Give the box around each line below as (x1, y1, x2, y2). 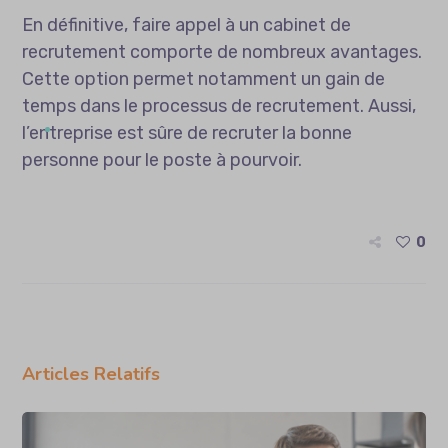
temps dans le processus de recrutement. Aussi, (22, 94, 417, 117)
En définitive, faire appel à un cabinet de (22, 13, 352, 36)
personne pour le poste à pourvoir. (22, 148, 303, 171)
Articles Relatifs (22, 361, 161, 386)
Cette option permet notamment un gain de (22, 67, 386, 90)
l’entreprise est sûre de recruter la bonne (22, 121, 353, 144)
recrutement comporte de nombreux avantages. (22, 40, 423, 63)
